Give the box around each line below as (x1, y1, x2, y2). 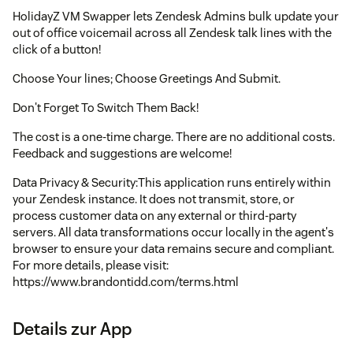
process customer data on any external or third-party (13, 207, 296, 223)
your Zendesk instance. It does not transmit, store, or (13, 191, 295, 206)
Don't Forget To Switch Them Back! (13, 99, 199, 115)
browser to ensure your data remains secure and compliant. (13, 240, 334, 256)
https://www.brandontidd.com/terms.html (13, 273, 239, 289)
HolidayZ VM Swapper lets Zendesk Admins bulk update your (13, 8, 339, 24)
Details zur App (13, 317, 132, 340)
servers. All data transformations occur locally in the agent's (13, 224, 334, 240)
